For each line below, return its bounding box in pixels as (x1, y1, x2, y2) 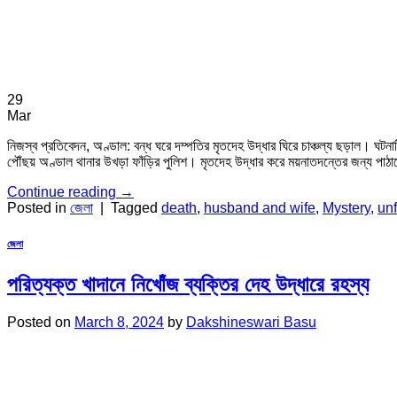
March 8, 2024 (74, 315, 164, 331)
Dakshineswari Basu (186, 315, 316, 331)
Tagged (111, 200, 161, 216)
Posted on (7, 315, 74, 331)
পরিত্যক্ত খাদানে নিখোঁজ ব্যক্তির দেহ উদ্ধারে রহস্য (7, 272, 369, 297)
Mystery (323, 200, 370, 216)
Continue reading (7, 184, 120, 200)
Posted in (7, 200, 70, 216)
